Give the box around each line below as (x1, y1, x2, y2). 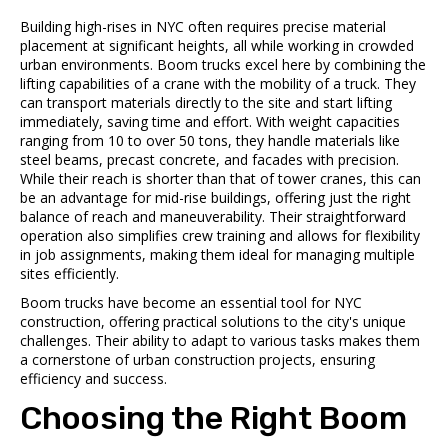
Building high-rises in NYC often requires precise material (20, 16, 386, 36)
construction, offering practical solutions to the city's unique (20, 311, 406, 331)
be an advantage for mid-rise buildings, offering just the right (20, 187, 411, 207)
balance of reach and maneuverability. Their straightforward (20, 206, 406, 226)
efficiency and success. (20, 368, 167, 388)
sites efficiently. (20, 263, 119, 283)
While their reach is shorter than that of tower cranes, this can (20, 168, 421, 188)
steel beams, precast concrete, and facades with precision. (20, 149, 399, 169)
